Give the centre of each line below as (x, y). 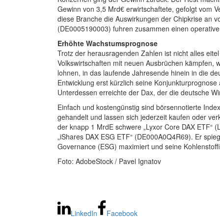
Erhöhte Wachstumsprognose (108, 43)
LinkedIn (84, 213)
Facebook (122, 213)
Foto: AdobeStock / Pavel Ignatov (109, 161)
